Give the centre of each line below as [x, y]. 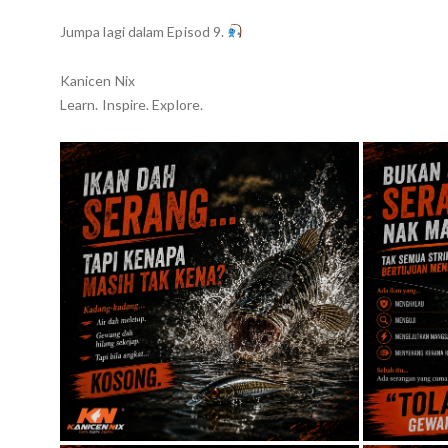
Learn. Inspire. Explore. [131, 104]
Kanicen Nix [97, 80]
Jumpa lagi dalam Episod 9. [144, 31]
